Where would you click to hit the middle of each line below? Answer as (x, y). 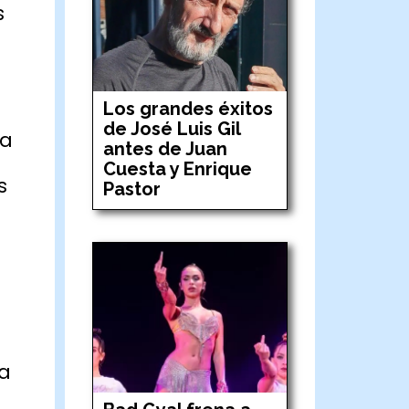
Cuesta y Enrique (178, 169)
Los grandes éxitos (189, 109)
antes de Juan (166, 149)
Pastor (132, 189)
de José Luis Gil (172, 129)
